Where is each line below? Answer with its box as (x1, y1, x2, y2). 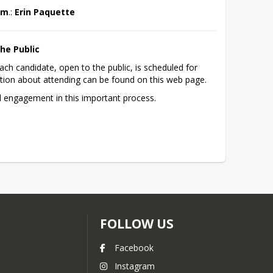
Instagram (114, 260, 155, 272)
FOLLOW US (99, 215, 174, 232)
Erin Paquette (15, 5, 76, 18)
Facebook (114, 242, 154, 253)
